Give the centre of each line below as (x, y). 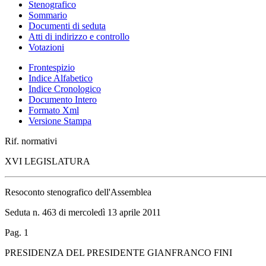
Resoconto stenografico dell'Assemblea (78, 192)
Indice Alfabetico (61, 78)
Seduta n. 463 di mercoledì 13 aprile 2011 (83, 212)
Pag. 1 (17, 232)
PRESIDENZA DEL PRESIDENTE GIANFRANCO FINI (118, 252)
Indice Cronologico (65, 88)
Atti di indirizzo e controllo (79, 36)
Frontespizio (52, 67)
